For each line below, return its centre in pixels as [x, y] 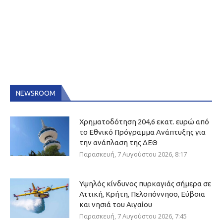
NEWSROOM [36, 93]
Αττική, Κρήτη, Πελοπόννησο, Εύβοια [142, 194]
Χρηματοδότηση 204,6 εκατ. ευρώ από [144, 122]
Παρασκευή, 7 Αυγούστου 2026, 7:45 [133, 216]
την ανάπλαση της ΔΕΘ [118, 143]
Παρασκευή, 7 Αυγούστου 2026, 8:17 [133, 154]
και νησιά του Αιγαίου [116, 205]
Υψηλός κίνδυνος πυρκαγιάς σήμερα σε [145, 184]
